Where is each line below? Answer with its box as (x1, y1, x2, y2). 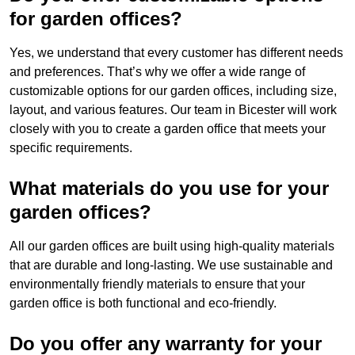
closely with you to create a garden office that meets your (10, 122, 326, 136)
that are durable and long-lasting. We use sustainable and (10, 258, 333, 273)
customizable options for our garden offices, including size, (10, 84, 337, 98)
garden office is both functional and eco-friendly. (10, 296, 277, 311)
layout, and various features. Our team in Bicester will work (10, 103, 337, 117)
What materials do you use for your (10, 177, 329, 200)
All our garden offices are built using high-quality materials (10, 239, 334, 254)
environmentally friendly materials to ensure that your (10, 277, 305, 292)
